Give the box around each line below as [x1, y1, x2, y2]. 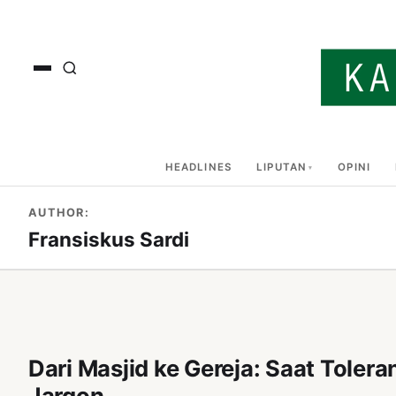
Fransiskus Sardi [28, 227, 189, 251]
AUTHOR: [28, 206, 89, 219]
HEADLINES [164, 161, 232, 173]
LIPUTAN [256, 161, 308, 173]
